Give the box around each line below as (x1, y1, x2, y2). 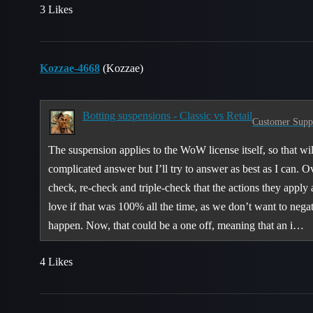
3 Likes (40, 3, 73, 15)
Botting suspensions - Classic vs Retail (82, 109, 252, 122)
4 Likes (40, 255, 73, 268)
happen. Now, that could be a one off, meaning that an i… (48, 219, 305, 231)
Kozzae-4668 (40, 61, 100, 74)
